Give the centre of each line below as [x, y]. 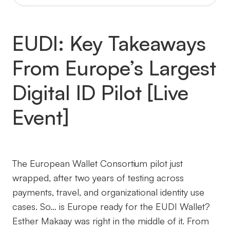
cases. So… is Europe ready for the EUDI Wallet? [111, 206]
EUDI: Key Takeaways [109, 43]
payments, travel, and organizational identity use [108, 192]
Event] [41, 117]
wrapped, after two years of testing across [98, 177]
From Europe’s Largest [114, 68]
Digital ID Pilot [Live [100, 92]
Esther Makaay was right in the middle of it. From [111, 221]
